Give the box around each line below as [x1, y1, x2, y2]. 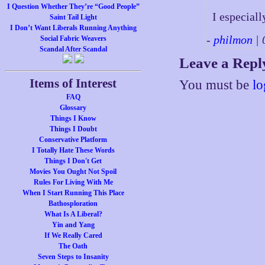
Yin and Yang [51, 221, 95, 229]
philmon [214, 33, 253, 46]
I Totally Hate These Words [31, 146, 115, 154]
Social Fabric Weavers [40, 34, 106, 43]
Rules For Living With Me [33, 178, 113, 186]
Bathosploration [49, 199, 98, 208]
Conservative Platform [39, 135, 108, 144]
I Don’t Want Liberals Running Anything [9, 24, 137, 32]
